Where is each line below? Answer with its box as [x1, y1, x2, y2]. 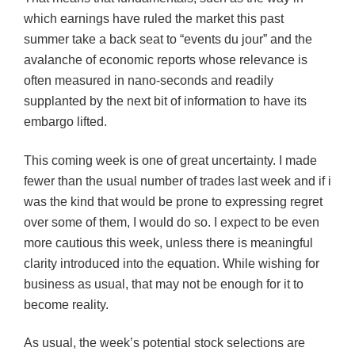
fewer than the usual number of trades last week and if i [24, 174, 331, 188]
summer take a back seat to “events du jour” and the [24, 32, 312, 47]
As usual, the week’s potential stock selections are [24, 336, 305, 350]
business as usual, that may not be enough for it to [24, 277, 303, 291]
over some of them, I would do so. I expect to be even [24, 215, 319, 229]
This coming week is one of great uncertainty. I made [24, 153, 317, 167]
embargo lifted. [24, 115, 107, 129]
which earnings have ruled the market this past [24, 12, 284, 26]
